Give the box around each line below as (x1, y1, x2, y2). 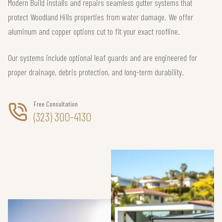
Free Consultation (34, 100, 78, 108)
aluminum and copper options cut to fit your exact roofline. (8, 26, 180, 37)
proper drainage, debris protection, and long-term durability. (8, 66, 184, 77)
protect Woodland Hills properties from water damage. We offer (8, 11, 193, 22)
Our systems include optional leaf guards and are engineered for (8, 52, 197, 63)
